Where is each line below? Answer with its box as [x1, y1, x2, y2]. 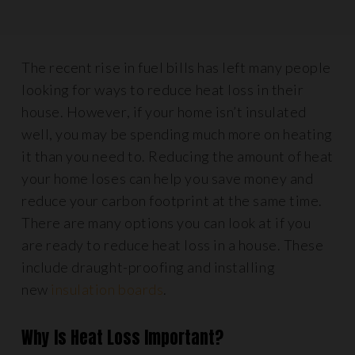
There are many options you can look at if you [21, 214, 311, 231]
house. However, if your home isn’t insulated [21, 103, 307, 120]
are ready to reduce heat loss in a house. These [21, 236, 324, 254]
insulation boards [51, 281, 164, 298]
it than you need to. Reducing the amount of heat [21, 147, 334, 165]
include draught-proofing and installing [21, 258, 276, 276]
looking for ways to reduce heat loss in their [21, 81, 304, 98]
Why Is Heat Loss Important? [21, 326, 227, 350]
